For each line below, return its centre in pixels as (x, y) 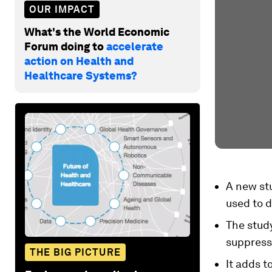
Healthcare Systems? (81, 75)
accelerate (135, 46)
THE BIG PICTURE (75, 252)
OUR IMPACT (62, 9)
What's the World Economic (97, 32)
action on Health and (79, 61)
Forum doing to (65, 46)
